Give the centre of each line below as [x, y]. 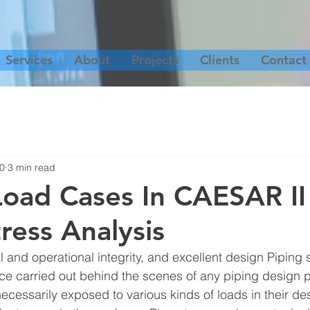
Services [29, 60]
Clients [219, 60]
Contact [283, 60]
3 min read [31, 167]
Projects [155, 60]
